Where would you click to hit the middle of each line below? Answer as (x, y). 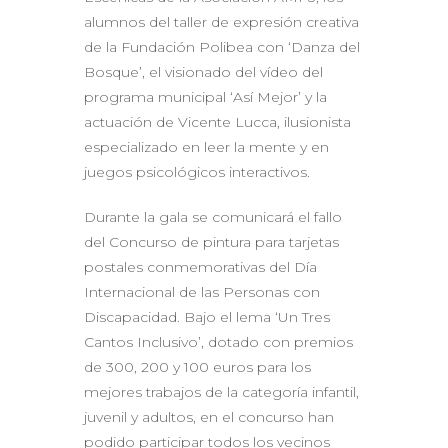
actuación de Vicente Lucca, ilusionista (217, 121)
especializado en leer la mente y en (206, 146)
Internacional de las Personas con (202, 291)
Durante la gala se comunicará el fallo (213, 216)
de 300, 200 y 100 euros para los (197, 366)
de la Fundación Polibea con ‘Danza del (222, 46)
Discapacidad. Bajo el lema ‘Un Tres (207, 316)
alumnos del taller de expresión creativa (221, 21)
